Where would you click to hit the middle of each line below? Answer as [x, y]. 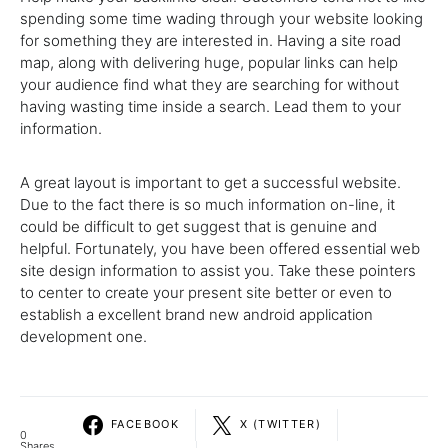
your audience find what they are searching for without [209, 84]
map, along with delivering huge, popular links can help [209, 62]
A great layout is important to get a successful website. [210, 182]
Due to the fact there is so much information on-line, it [207, 204]
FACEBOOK [145, 424]
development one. [83, 336]
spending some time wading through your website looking [221, 18]
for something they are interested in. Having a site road [210, 40]
